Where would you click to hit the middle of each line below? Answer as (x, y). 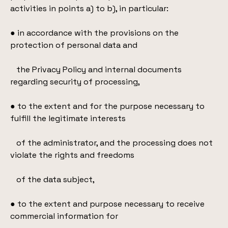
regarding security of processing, (75, 82)
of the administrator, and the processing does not (111, 143)
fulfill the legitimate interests (68, 118)
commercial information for (64, 216)
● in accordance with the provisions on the (94, 33)
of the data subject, (52, 179)
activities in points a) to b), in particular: (89, 8)
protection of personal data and (74, 45)
